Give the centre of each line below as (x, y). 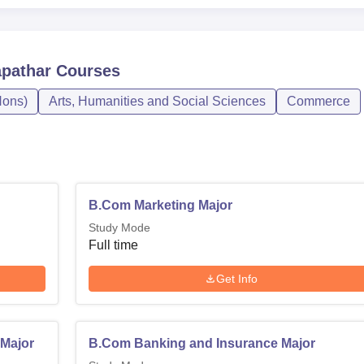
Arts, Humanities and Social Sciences (157, 101)
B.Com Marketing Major (161, 205)
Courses (86, 71)
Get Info (237, 278)
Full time (114, 245)
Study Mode (120, 227)
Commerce (318, 101)
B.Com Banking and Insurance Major (202, 343)
